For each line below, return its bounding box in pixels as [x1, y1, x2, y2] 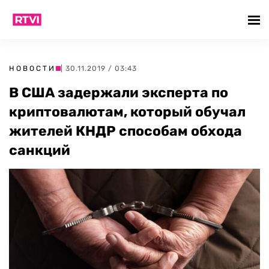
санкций [9, 142, 70, 159]
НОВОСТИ [9, 64, 56, 73]
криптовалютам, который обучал [9, 103, 246, 120]
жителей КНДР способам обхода [9, 122, 242, 139]
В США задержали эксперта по [9, 84, 228, 101]
